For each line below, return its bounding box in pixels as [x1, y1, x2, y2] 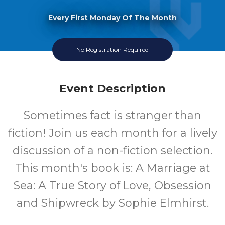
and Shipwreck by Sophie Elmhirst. [16, 196, 209, 210]
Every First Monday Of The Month [48, 13, 177, 22]
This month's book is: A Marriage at [15, 161, 210, 175]
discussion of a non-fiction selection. [13, 144, 212, 157]
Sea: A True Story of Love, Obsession [14, 179, 211, 192]
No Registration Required [76, 46, 149, 53]
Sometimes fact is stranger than [24, 108, 201, 122]
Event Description [59, 82, 166, 95]
